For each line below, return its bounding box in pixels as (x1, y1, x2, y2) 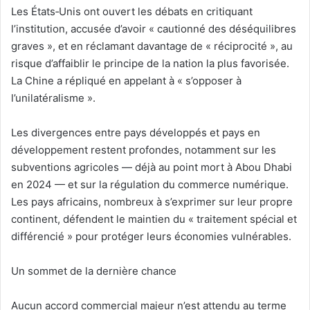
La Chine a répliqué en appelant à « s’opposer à (11, 74, 241, 88)
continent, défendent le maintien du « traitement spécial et (11, 212, 297, 226)
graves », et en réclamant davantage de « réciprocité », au (11, 39, 293, 53)
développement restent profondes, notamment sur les (11, 143, 276, 157)
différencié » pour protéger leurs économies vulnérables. (11, 230, 291, 244)
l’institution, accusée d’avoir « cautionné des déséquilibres (11, 22, 296, 36)
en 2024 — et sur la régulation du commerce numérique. (11, 178, 289, 192)
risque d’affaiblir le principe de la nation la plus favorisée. (11, 57, 289, 71)
